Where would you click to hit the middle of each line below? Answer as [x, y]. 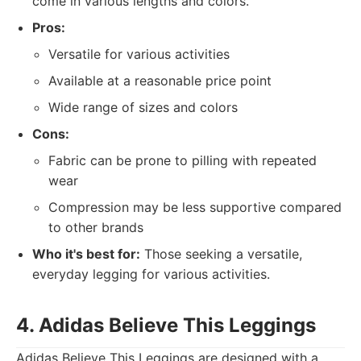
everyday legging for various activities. [151, 274]
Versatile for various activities [139, 54]
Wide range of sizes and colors [143, 107]
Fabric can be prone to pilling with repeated [183, 160]
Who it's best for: [86, 254]
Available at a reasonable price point [160, 81]
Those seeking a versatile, [221, 254]
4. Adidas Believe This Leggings [166, 325]
